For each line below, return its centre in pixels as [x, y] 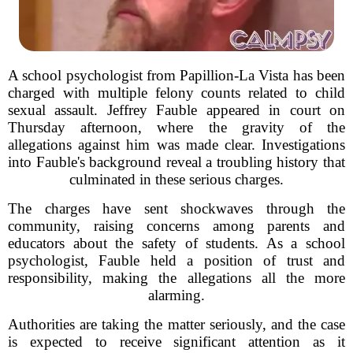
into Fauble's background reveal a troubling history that [176, 162]
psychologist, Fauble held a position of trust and [176, 260]
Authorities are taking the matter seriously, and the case [176, 324]
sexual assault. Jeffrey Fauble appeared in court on [176, 110]
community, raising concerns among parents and [176, 226]
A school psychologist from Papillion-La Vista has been [176, 75]
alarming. [176, 295]
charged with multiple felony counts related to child [176, 93]
